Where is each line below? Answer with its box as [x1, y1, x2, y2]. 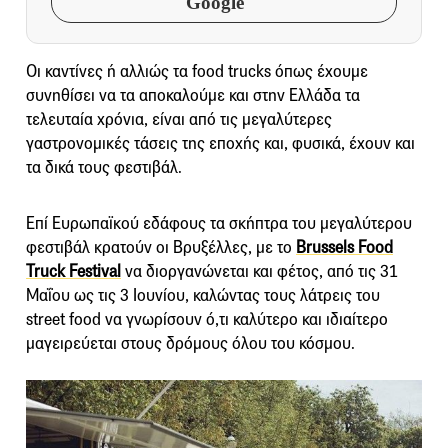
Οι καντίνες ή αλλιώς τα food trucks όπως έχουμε [26, 60, 368, 82]
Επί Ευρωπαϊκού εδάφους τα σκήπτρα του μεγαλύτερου [26, 212, 412, 234]
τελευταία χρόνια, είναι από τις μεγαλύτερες [26, 108, 332, 130]
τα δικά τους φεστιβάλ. [26, 156, 182, 178]
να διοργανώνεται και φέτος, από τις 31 [121, 260, 398, 282]
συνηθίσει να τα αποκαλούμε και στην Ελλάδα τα [26, 84, 360, 106]
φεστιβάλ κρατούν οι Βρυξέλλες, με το [26, 236, 296, 258]
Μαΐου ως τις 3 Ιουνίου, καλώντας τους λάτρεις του [26, 284, 380, 306]
